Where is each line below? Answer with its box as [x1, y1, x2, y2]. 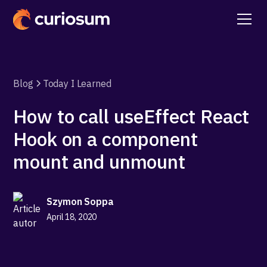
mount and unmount [13, 149, 185, 174]
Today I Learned [42, 77, 111, 89]
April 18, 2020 [46, 211, 97, 222]
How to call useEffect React [13, 104, 250, 129]
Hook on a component [13, 126, 198, 151]
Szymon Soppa [46, 195, 114, 207]
